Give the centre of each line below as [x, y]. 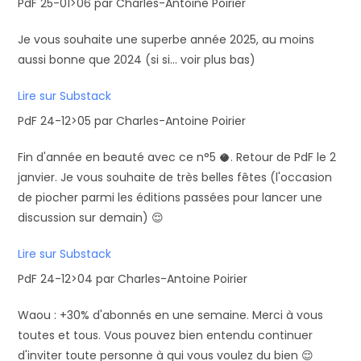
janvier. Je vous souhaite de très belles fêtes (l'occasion [175, 177]
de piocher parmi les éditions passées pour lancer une [170, 197]
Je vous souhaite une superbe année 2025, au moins [166, 39]
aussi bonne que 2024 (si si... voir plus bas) [137, 60]
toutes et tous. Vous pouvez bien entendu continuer [166, 335]
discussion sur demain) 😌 [91, 218]
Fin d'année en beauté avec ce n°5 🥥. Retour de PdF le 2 [177, 157]
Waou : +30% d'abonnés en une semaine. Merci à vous [171, 315]
